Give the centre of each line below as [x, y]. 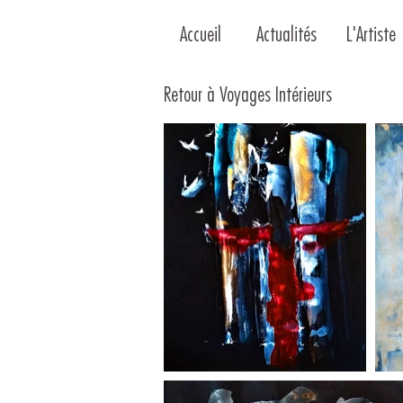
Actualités [287, 36]
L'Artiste [371, 36]
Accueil [201, 36]
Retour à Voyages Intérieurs [248, 96]
